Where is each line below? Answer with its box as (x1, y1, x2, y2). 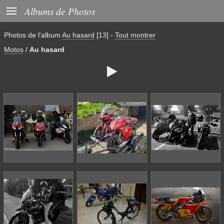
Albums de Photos (24, 4, 95, 17)
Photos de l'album (4, 31, 62, 39)
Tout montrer (115, 31, 155, 39)
